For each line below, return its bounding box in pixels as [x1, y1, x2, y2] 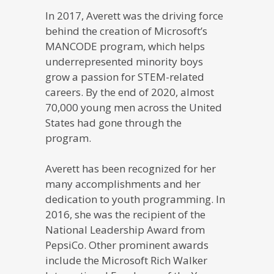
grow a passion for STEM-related [45, 69, 204, 84]
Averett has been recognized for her [45, 161, 216, 176]
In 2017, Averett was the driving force [45, 8, 223, 23]
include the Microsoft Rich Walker [45, 253, 207, 267]
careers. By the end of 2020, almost [45, 84, 214, 99]
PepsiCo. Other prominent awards [45, 237, 209, 252]
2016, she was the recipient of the [45, 207, 206, 221]
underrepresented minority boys [45, 54, 203, 68]
